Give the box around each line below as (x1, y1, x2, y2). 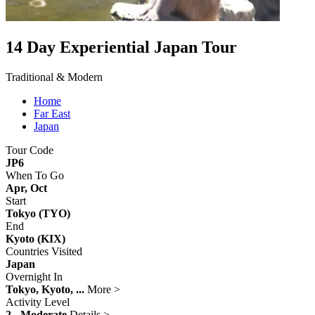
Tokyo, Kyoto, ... (6, 283, 84, 295)
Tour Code (6, 143, 53, 156)
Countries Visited (6, 245, 82, 257)
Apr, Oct (6, 181, 47, 194)
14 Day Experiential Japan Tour (6, 37, 237, 56)
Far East (34, 107, 70, 120)
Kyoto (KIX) (6, 232, 65, 245)
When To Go (6, 169, 64, 181)
